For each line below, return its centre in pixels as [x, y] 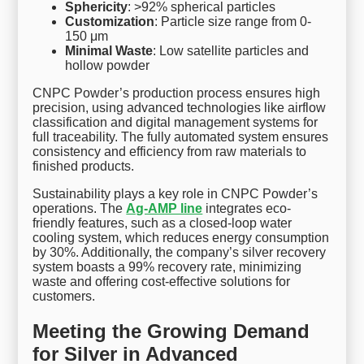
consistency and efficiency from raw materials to [170, 152]
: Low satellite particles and [231, 51]
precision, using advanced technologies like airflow [180, 108]
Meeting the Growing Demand [171, 331]
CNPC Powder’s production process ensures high [177, 93]
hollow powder [108, 66]
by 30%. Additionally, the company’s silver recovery [180, 253]
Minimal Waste [109, 51]
